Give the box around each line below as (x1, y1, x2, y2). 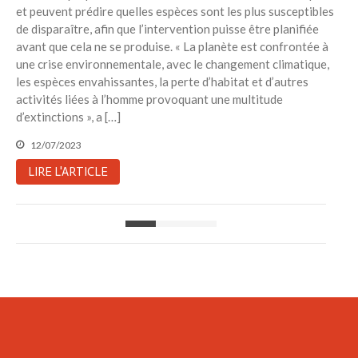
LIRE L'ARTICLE (28, 164, 108, 179)
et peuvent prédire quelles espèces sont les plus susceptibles (16, 3, 334, 18)
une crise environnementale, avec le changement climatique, (16, 56, 329, 71)
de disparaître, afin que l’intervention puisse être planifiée (16, 21, 319, 36)
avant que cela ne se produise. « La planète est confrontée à (16, 38, 328, 54)
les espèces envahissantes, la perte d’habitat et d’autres (16, 74, 308, 89)
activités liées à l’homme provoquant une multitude (16, 91, 283, 106)
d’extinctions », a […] (16, 109, 121, 124)
